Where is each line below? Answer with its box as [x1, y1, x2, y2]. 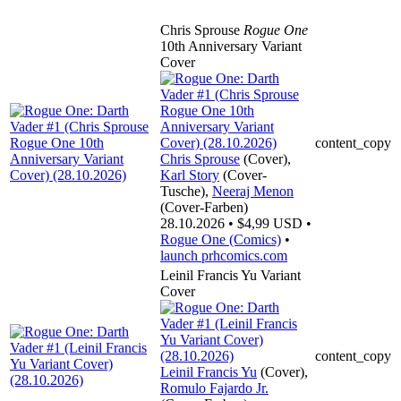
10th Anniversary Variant [160, 38, 302, 54]
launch [160, 247, 198, 263]
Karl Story [160, 166, 219, 183]
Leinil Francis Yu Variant [160, 267, 301, 283]
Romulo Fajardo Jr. [160, 380, 269, 396]
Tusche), [160, 183, 212, 199]
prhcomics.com [198, 247, 287, 263]
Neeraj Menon [212, 183, 294, 199]
